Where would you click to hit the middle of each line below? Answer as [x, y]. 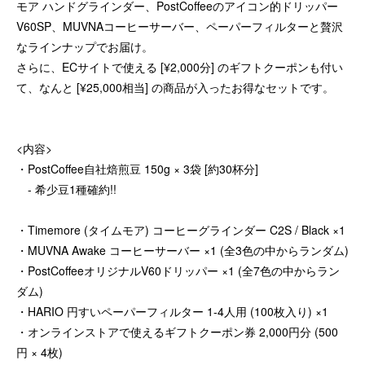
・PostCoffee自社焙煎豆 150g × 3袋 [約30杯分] [137, 169]
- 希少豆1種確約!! [66, 189]
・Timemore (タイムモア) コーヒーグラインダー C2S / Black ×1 [181, 230]
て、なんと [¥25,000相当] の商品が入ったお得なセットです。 [175, 87]
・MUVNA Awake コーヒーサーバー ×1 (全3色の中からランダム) [182, 250]
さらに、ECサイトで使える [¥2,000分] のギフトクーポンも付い [180, 67]
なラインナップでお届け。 [85, 46]
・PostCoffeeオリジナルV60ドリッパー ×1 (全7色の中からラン [178, 270]
